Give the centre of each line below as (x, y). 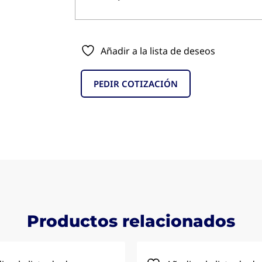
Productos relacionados (131, 221)
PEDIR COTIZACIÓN (136, 84)
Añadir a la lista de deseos (158, 51)
